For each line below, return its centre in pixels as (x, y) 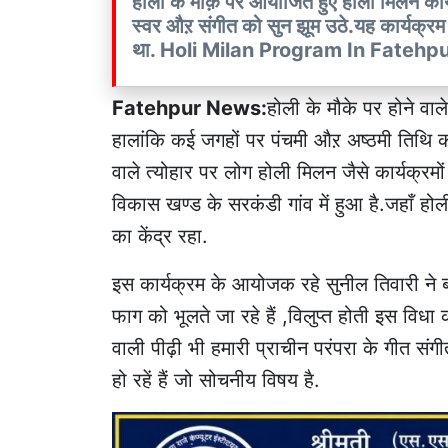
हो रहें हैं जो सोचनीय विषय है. (216, 379)
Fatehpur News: (189, 107)
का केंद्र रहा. (160, 235)
